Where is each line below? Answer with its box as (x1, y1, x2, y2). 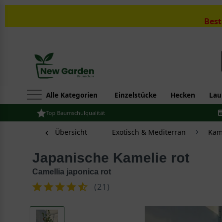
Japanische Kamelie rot (40, 150, 189, 166)
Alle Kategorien (46, 91, 98, 100)
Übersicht (55, 127, 87, 137)
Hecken (170, 91, 195, 100)
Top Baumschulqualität (46, 109, 105, 116)
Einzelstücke (114, 91, 157, 100)
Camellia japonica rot (32, 167, 111, 176)
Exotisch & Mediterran (112, 127, 186, 137)
